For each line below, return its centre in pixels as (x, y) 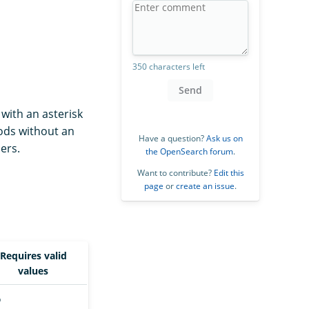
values (33, 271)
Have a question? (172, 138)
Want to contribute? (175, 172)
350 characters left (169, 66)
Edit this (229, 172)
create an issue (205, 186)
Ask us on (224, 138)
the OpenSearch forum (189, 151)
